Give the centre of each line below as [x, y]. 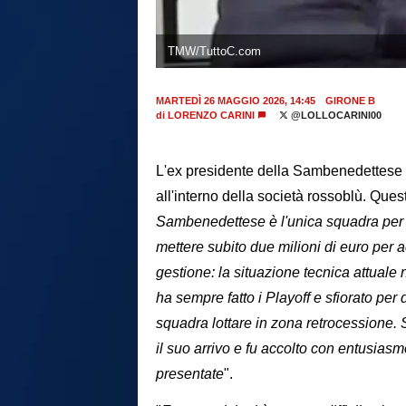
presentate [190, 374]
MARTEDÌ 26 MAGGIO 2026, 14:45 [236, 101]
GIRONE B [350, 101]
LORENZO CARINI [211, 116]
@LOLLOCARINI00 [334, 116]
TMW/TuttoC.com [214, 51]
